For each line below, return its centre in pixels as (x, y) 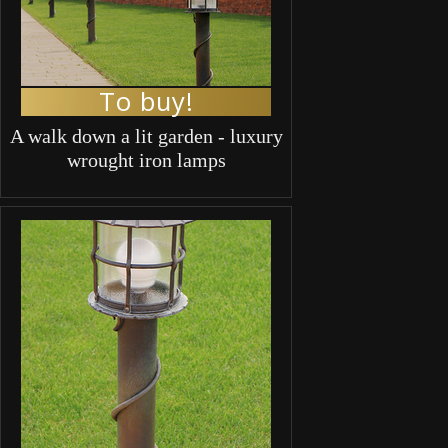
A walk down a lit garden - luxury (146, 135)
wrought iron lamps (146, 159)
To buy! (146, 101)
